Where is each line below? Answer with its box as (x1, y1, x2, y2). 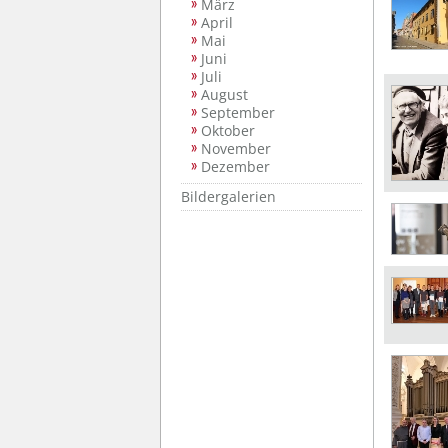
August (201, 85, 248, 104)
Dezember (201, 157, 270, 176)
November (201, 139, 271, 158)
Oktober (201, 121, 255, 140)
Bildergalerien (181, 186, 276, 206)
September (201, 103, 275, 122)
